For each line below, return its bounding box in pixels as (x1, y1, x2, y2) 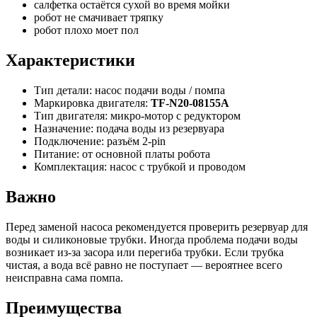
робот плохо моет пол (34, 24, 139, 37)
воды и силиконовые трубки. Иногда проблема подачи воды (6, 233, 298, 246)
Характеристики (6, 51, 135, 70)
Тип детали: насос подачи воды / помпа (34, 83, 225, 96)
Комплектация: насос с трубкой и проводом (34, 160, 246, 173)
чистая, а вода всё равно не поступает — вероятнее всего (6, 258, 282, 271)
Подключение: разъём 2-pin (34, 134, 166, 147)
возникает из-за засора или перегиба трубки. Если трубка (6, 246, 284, 258)
